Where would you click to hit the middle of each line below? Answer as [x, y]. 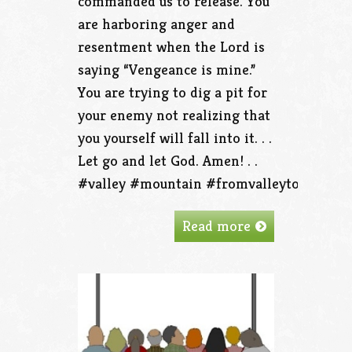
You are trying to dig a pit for [172, 92]
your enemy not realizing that [174, 114]
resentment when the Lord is [171, 46]
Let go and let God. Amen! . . [168, 160]
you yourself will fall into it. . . [175, 137]
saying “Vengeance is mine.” [167, 69]
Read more [216, 225]
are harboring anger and [156, 23]
